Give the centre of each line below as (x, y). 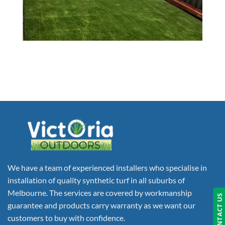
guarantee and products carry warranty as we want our (101, 205)
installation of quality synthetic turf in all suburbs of (96, 180)
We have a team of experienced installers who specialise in (107, 168)
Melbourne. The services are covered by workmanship (100, 193)
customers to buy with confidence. (66, 218)
